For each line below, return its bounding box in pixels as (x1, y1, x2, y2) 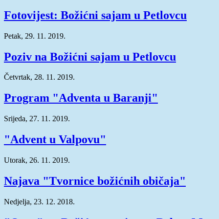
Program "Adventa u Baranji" (4, 91, 158, 105)
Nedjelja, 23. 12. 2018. (4, 197, 75, 206)
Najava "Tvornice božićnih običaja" (4, 174, 186, 187)
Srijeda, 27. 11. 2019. (4, 114, 70, 123)
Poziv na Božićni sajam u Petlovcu (4, 50, 176, 63)
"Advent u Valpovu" (4, 133, 106, 146)
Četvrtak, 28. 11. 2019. (4, 73, 75, 82)
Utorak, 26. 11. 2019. (4, 156, 70, 165)
